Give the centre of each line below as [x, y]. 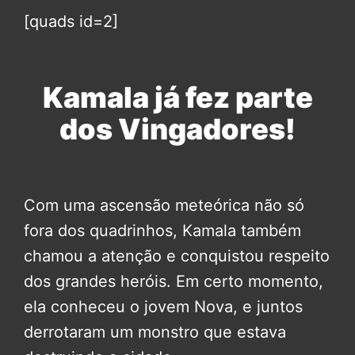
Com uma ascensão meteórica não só [164, 206]
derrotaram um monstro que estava [155, 332]
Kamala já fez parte [177, 98]
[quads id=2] [71, 22]
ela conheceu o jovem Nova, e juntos [163, 307]
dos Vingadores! [177, 130]
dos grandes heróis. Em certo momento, [174, 282]
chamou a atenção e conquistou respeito [177, 256]
